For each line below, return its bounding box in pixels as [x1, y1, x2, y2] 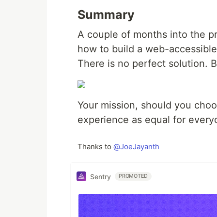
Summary [77, 7, 135, 22]
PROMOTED [119, 173, 148, 180]
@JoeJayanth [113, 142, 159, 152]
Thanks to [77, 142, 113, 152]
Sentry [90, 172, 111, 181]
